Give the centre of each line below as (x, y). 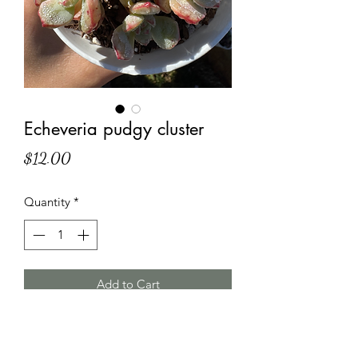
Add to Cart (128, 284)
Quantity (47, 201)
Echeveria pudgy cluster (114, 128)
